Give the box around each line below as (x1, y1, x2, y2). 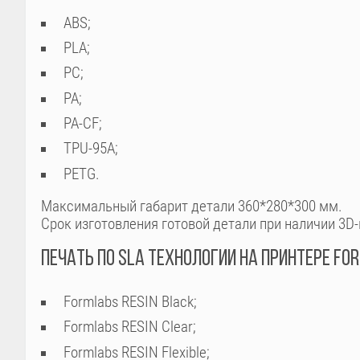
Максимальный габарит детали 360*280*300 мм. (40, 198, 342, 216)
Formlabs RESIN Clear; (63, 318, 196, 337)
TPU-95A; (63, 140, 118, 158)
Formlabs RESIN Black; (63, 292, 197, 311)
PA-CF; (63, 114, 102, 133)
